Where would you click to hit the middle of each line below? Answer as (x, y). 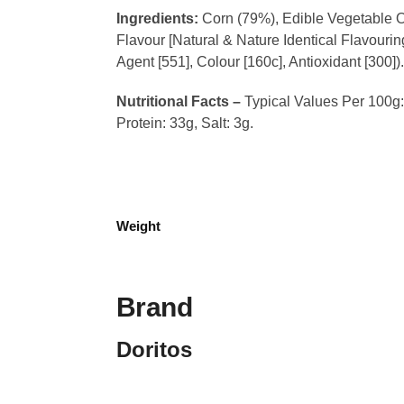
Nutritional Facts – (178, 101)
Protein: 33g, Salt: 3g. (184, 123)
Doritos (154, 350)
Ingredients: (157, 19)
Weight (138, 226)
